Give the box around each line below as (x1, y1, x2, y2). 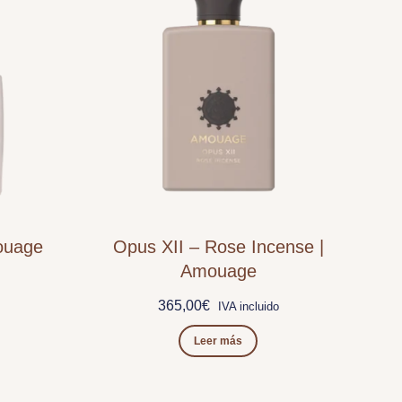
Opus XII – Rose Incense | (112, 236, 324, 257)
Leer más (194, 334, 243, 347)
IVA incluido (217, 299, 279, 313)
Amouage (179, 260, 257, 281)
